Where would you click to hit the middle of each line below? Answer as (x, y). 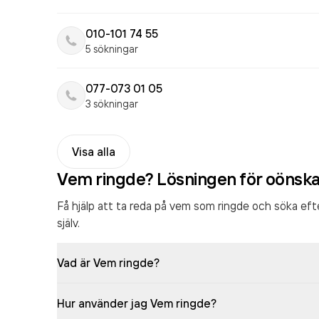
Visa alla (94, 152)
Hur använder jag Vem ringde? (137, 303)
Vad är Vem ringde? (108, 263)
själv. (68, 223)
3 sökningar (112, 104)
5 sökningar (112, 49)
